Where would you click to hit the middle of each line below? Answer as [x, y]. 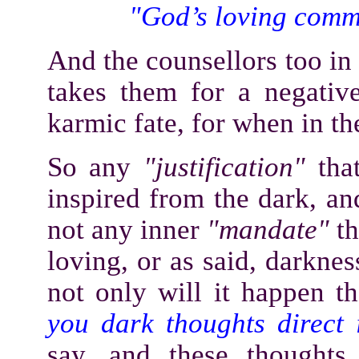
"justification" [224, 167]
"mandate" [268, 229]
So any [89, 167]
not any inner [123, 229]
